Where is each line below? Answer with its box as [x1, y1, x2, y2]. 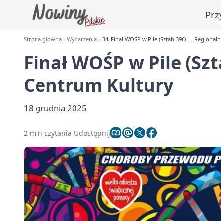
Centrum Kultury [24, 73, 173, 97]
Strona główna [24, 36, 62, 43]
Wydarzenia [67, 36, 97, 43]
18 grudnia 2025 [24, 102, 87, 113]
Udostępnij [74, 128, 110, 138]
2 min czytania [24, 128, 72, 138]
